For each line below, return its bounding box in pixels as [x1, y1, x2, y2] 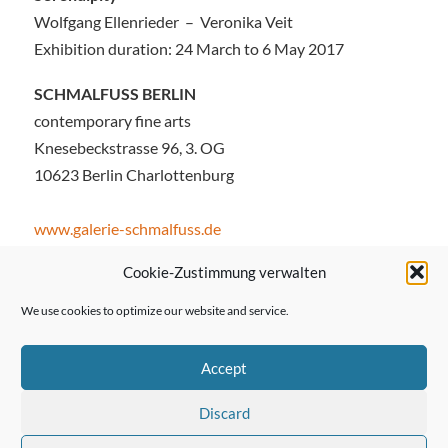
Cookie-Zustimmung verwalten [122, 263, 326, 281]
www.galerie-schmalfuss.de [33, 219, 221, 238]
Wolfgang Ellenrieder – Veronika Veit [33, 12, 293, 32]
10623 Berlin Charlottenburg [33, 165, 234, 184]
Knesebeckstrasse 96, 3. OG [33, 138, 225, 157]
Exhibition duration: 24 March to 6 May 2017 [33, 39, 344, 59]
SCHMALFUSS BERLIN [33, 84, 196, 103]
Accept [201, 358, 247, 377]
